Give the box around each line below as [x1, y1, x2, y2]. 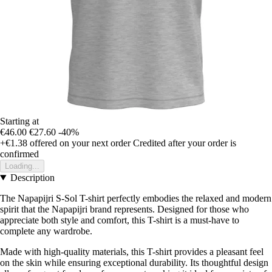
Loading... [5, 161, 39, 171]
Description [10, 172, 55, 183]
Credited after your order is [133, 137, 236, 148]
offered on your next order [27, 137, 131, 148]
